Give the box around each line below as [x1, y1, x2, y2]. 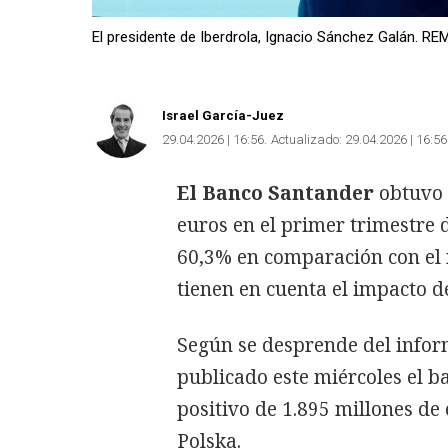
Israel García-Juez [162, 107, 284, 123]
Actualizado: [271, 131, 342, 147]
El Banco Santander [177, 179, 374, 206]
